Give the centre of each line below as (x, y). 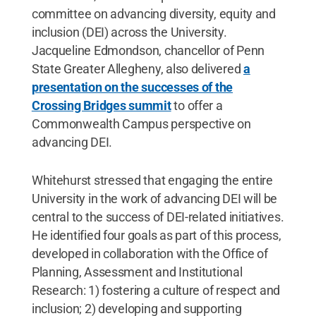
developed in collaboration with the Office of (150, 253)
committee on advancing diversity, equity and (153, 13)
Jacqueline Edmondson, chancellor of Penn (148, 50)
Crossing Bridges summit (101, 105)
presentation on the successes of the (132, 87)
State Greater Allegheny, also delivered (137, 68)
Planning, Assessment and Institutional (137, 272)
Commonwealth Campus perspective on (141, 123)
